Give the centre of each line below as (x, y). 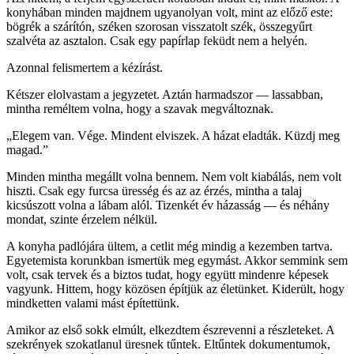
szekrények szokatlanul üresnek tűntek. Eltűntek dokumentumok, (168, 344)
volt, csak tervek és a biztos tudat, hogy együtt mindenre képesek (168, 274)
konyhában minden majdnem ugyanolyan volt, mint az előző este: (169, 12)
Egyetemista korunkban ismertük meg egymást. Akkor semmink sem (177, 260)
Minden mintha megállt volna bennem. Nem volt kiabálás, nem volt (174, 176)
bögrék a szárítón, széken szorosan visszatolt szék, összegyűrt (159, 26)
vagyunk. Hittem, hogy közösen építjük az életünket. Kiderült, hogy (175, 288)
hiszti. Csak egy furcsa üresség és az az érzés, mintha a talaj (154, 190)
